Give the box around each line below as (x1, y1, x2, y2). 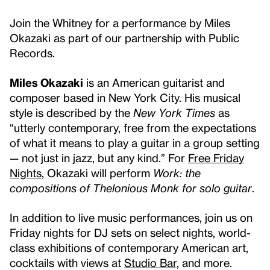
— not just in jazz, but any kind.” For (10, 151, 188, 164)
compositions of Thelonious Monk (10, 181, 179, 194)
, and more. (177, 256, 235, 269)
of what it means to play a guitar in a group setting (10, 136, 260, 149)
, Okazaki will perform (42, 166, 153, 179)
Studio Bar (124, 256, 177, 269)
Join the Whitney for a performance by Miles (10, 16, 230, 29)
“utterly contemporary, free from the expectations (10, 121, 256, 134)
